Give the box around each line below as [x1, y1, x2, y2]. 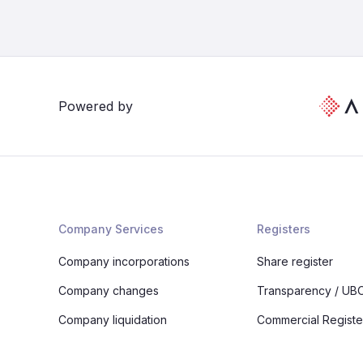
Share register [256, 254, 333, 268]
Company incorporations [58, 254, 190, 268]
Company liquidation [58, 313, 167, 327]
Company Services [58, 222, 164, 236]
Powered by [58, 98, 133, 114]
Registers [256, 222, 310, 236]
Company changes [58, 284, 159, 297]
